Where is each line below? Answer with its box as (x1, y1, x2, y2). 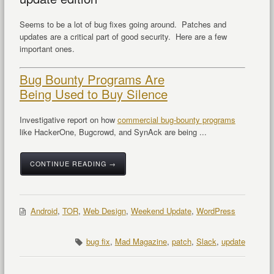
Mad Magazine (114, 235, 167, 248)
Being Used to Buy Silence (19, 85, 168, 103)
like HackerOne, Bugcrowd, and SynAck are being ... (19, 126, 207, 138)
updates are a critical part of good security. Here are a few (19, 31, 227, 43)
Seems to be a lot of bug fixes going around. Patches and (19, 18, 226, 31)
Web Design (83, 205, 126, 217)
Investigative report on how (19, 114, 117, 126)
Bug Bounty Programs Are (19, 70, 165, 89)
